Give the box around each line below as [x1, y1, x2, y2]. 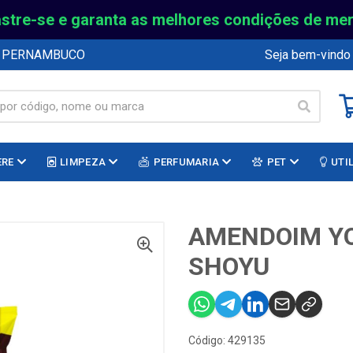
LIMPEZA [60, 156, 106, 168]
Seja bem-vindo [265, 46, 351, 62]
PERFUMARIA [153, 156, 220, 168]
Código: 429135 [188, 334, 266, 347]
